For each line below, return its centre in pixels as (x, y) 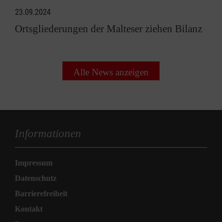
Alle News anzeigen (111, 72)
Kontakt (29, 209)
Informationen (48, 133)
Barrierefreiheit (41, 193)
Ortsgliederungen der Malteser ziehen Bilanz (109, 28)
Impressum (34, 163)
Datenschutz (36, 178)
